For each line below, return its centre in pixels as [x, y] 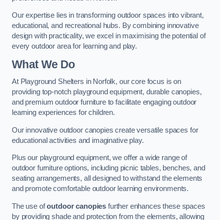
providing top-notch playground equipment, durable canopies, [107, 92]
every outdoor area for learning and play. [75, 46]
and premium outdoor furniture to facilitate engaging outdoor [104, 102]
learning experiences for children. [64, 113]
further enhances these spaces [156, 206]
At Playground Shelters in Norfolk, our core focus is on [97, 82]
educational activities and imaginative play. [78, 140]
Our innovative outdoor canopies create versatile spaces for [105, 130]
